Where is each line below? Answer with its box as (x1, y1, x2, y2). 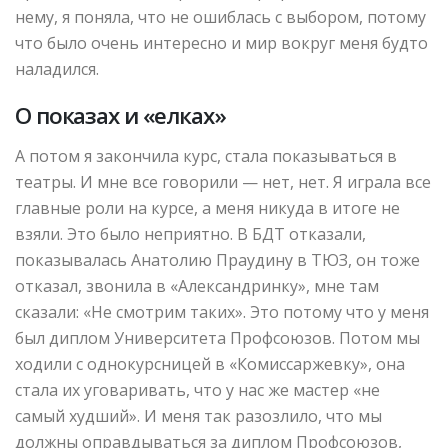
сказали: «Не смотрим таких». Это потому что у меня (15, 301, 429, 324)
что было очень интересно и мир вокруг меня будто (15, 32, 428, 55)
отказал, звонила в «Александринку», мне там (15, 275, 379, 298)
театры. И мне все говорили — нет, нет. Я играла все (15, 171, 431, 194)
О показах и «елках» (15, 100, 226, 132)
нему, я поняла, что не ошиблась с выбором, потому (15, 6, 426, 29)
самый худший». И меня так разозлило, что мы (15, 405, 382, 428)
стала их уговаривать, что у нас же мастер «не (15, 379, 380, 402)
